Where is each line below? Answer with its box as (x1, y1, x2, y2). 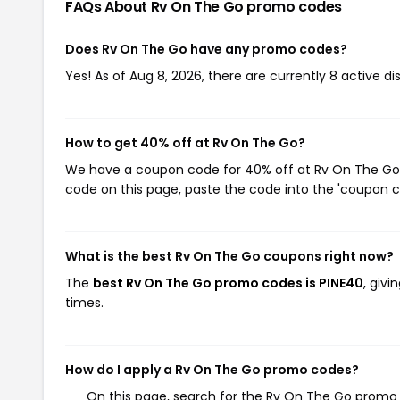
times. (65, 294, 104, 312)
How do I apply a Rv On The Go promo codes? (65, 361, 359, 379)
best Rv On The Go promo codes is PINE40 (93, 274, 363, 292)
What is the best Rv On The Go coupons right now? (65, 247, 394, 265)
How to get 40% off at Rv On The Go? (65, 134, 305, 152)
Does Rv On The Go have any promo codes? (65, 40, 347, 58)
